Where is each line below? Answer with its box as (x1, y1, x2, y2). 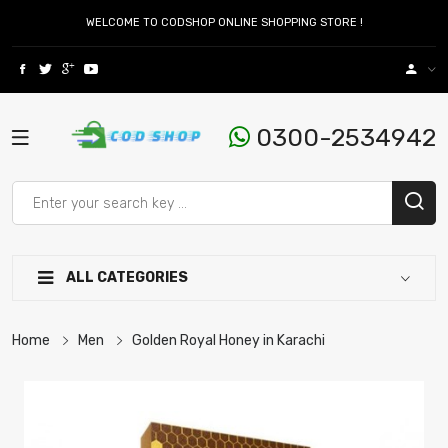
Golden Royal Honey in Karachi (132, 332, 325, 349)
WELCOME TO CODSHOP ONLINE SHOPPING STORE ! (85, 16, 363, 29)
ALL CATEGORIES (63, 269, 188, 286)
